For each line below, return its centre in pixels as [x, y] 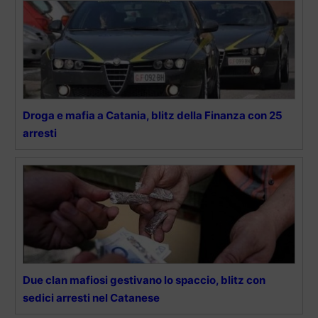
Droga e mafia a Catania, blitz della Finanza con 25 [153, 115]
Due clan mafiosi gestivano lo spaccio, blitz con [144, 280]
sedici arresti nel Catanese [91, 297]
